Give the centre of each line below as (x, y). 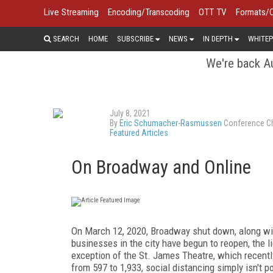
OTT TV (213, 12)
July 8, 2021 (130, 113)
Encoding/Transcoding (149, 12)
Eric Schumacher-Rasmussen (171, 123)
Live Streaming (71, 12)
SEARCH (65, 38)
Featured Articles (139, 133)
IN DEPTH (218, 38)
